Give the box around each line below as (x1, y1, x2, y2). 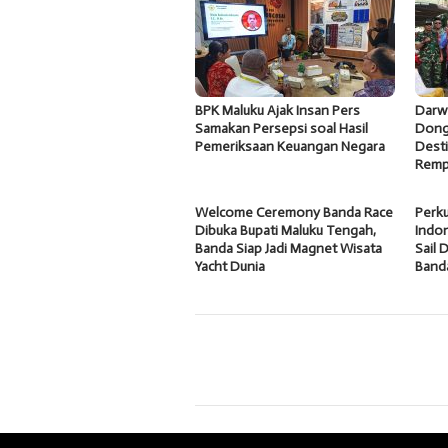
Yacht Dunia (195, 258, 265, 276)
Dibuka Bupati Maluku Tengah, (195, 222, 376, 240)
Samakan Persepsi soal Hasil (195, 120, 368, 138)
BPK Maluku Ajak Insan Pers (195, 102, 360, 120)
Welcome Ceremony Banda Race (195, 204, 393, 222)
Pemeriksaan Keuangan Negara (195, 138, 385, 156)
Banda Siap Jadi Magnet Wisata (195, 240, 382, 258)
